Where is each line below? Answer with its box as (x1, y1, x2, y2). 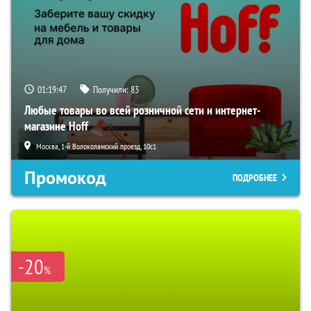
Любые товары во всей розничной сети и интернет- (24, 102, 260, 119)
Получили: (93, 83, 131, 96)
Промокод (24, 166, 106, 190)
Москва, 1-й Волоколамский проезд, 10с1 (36, 141, 156, 152)
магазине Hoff (24, 118, 88, 135)
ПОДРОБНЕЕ (233, 171, 277, 185)
